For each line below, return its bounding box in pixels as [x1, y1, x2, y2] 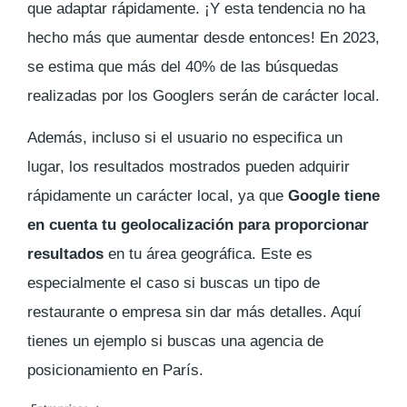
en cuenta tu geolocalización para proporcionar [27, 215, 369, 233]
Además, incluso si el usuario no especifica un [27, 128, 342, 146]
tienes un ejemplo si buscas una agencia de [27, 332, 323, 350]
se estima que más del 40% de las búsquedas [27, 57, 339, 75]
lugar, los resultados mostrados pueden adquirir [27, 157, 350, 175]
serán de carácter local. [214, 86, 380, 104]
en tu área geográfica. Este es [104, 244, 313, 263]
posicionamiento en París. [27, 361, 203, 379]
